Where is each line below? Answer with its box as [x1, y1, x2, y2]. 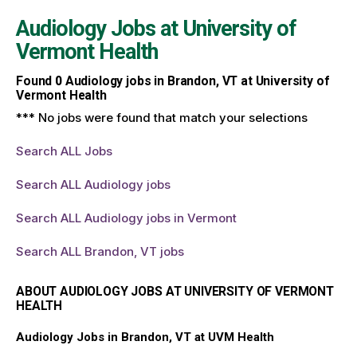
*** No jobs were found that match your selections [16, 109, 308, 125]
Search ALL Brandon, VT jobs [16, 243, 184, 259]
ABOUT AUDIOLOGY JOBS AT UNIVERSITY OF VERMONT [16, 283, 334, 299]
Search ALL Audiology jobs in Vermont [16, 210, 237, 226]
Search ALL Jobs [16, 143, 112, 159]
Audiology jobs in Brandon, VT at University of [61, 73, 330, 89]
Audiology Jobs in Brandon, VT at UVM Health [16, 329, 274, 344]
